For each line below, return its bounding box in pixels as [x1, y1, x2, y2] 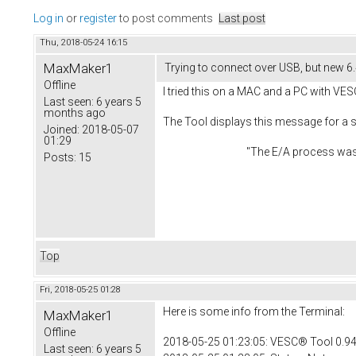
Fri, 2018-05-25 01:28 [40, 284, 121, 296]
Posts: [44, 151, 76, 164]
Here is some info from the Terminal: [163, 305, 347, 319]
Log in [33, 12, 64, 25]
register [79, 12, 117, 25]
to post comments [117, 12, 213, 25]
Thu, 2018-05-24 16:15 [40, 37, 127, 48]
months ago [44, 106, 106, 120]
